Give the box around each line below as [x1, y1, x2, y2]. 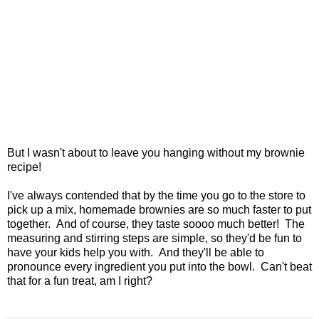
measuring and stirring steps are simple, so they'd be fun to [7, 231, 302, 244]
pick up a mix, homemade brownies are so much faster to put [7, 203, 311, 216]
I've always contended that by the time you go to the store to [7, 189, 305, 202]
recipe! [7, 160, 41, 173]
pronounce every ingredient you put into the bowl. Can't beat [7, 260, 312, 273]
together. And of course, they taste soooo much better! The [7, 217, 305, 230]
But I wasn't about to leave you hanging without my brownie [7, 146, 305, 159]
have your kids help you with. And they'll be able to [7, 246, 264, 258]
